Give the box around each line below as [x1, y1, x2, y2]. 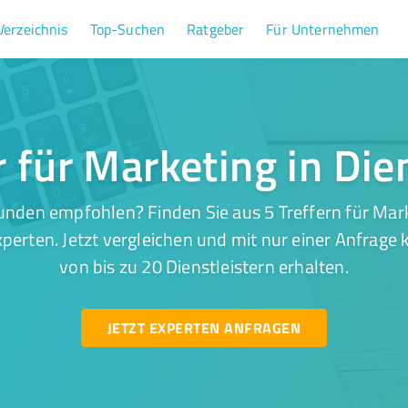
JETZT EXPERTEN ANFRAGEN [107, 317, 301, 338]
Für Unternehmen [266, 19, 380, 39]
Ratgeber [187, 19, 245, 39]
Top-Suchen [89, 19, 166, 39]
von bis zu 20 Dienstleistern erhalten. [59, 253, 349, 279]
